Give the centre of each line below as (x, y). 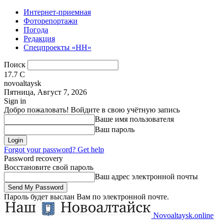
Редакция (39, 39)
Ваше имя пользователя (134, 119)
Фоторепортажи (51, 21)
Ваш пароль (115, 129)
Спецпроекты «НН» (57, 47)
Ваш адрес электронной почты (146, 177)
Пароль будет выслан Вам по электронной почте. (86, 197)
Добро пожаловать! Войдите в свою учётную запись (92, 110)
